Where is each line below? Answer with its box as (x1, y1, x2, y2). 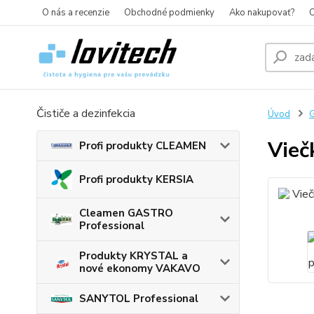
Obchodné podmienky (124, 6, 214, 19)
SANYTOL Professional (79, 292, 198, 306)
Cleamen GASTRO (79, 206, 173, 221)
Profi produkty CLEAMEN (79, 139, 206, 153)
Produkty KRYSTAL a (79, 249, 188, 264)
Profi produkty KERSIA (79, 172, 193, 187)
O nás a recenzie (42, 6, 109, 19)
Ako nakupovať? (229, 6, 294, 19)
